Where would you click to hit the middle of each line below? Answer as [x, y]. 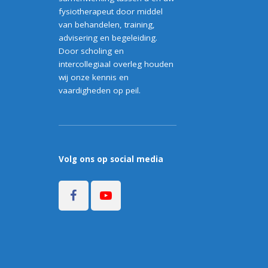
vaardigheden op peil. [99, 90]
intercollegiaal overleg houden [116, 64]
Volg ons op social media [111, 159]
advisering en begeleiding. [108, 38]
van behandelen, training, [106, 25]
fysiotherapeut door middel [110, 11]
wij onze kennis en [93, 77]
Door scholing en [91, 51]
